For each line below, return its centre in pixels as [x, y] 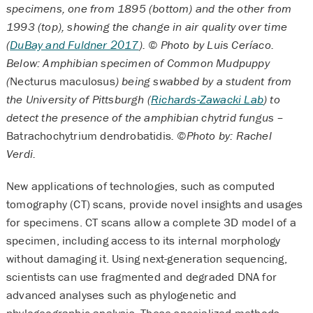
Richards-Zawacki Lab [207, 99]
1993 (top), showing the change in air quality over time [146, 26]
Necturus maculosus [63, 81]
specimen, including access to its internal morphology [143, 240]
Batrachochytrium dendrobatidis [88, 135]
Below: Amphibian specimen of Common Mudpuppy [138, 63]
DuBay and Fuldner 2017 [74, 44]
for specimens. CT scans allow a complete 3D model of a [151, 222]
